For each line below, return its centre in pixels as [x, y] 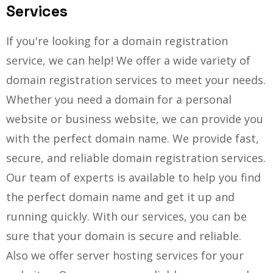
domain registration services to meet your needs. [136, 80]
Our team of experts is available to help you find [133, 178]
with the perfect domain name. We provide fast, [133, 139]
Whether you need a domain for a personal [119, 100]
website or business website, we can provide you [135, 119]
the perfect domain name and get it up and [120, 197]
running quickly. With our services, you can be [126, 217]
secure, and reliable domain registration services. [136, 158]
